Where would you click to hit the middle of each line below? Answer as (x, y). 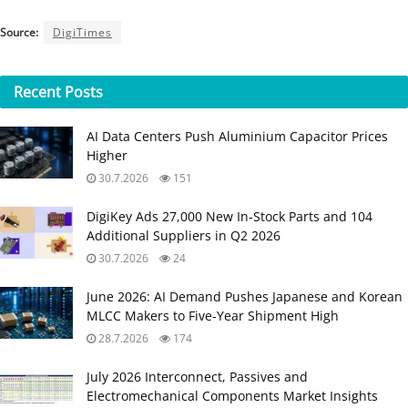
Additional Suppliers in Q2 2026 (184, 235)
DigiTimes (82, 33)
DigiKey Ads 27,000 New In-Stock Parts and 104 (229, 216)
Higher (107, 155)
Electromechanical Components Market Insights (232, 395)
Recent (39, 92)
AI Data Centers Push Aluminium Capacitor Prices (237, 136)
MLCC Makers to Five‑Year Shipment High (213, 315)
